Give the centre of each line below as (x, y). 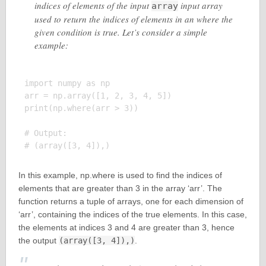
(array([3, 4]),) (96, 240)
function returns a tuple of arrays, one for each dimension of (131, 201)
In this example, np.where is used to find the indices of (120, 175)
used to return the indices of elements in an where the (133, 19)
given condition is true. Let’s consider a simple (121, 32)
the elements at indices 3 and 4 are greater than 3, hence (126, 227)
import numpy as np (67, 83)
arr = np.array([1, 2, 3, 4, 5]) (98, 96)
